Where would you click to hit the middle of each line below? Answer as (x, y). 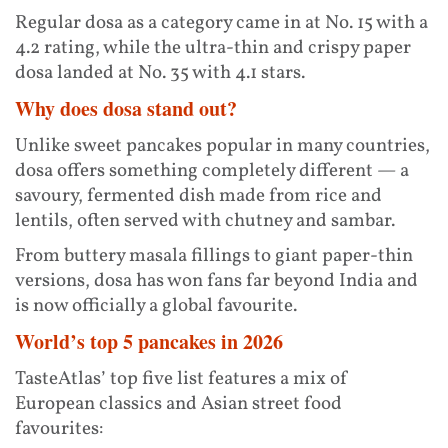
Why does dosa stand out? (126, 108)
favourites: (59, 428)
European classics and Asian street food (178, 403)
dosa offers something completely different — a (212, 170)
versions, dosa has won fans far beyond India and (216, 280)
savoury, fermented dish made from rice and (198, 195)
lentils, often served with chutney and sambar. (205, 220)
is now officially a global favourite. (156, 305)
